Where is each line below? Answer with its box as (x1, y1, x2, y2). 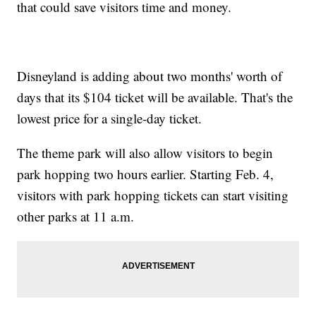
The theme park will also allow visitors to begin (17, 144, 274, 162)
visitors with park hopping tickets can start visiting (17, 186, 289, 205)
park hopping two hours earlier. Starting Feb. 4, (17, 165, 274, 183)
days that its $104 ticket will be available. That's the (17, 88, 293, 107)
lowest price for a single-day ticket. (17, 109, 202, 128)
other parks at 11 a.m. (17, 207, 135, 226)
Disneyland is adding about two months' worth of (17, 67, 283, 85)
